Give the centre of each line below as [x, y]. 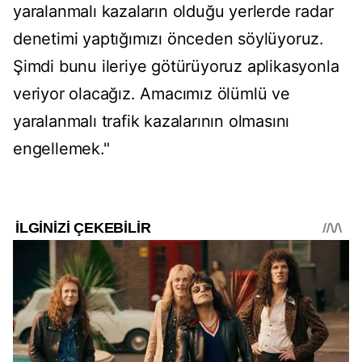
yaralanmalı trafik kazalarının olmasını [152, 122]
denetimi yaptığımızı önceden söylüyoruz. [168, 39]
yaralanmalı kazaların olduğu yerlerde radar [173, 12]
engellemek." [61, 149]
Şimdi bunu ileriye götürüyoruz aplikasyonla [176, 67]
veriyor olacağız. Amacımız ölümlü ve [152, 94]
